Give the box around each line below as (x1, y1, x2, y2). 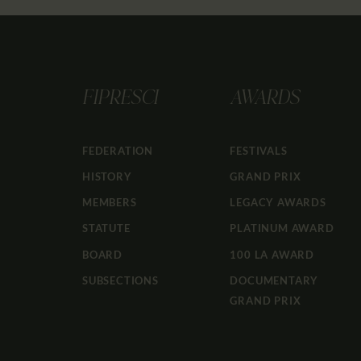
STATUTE (82, 222, 131, 235)
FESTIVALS (230, 143, 288, 157)
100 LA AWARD (230, 247, 314, 261)
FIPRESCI (82, 89, 158, 110)
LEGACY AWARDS (230, 196, 326, 210)
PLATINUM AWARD (230, 222, 334, 235)
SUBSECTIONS (82, 273, 159, 287)
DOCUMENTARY (230, 273, 319, 287)
